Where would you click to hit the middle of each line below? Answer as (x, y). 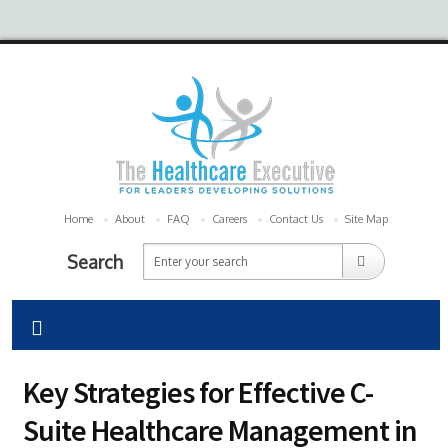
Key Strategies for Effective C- (198, 392)
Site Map (366, 219)
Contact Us (296, 219)
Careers (229, 219)
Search (94, 261)
